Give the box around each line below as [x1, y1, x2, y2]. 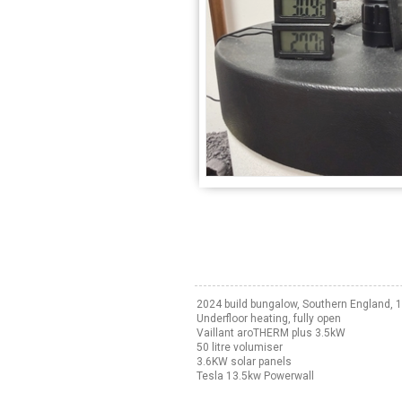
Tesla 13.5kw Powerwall [196, 370, 314, 383]
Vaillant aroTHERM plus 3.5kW [196, 327, 345, 340]
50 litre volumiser [196, 341, 283, 354]
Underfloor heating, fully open [196, 312, 341, 326]
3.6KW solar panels [196, 355, 292, 369]
